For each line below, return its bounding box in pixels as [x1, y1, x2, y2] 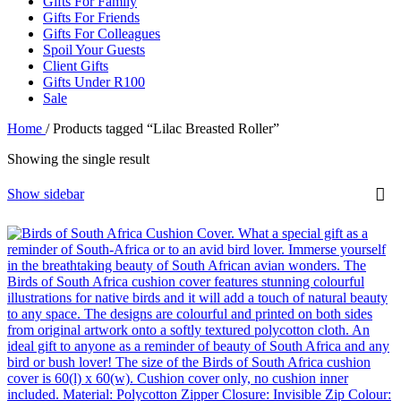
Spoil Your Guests [43, 41, 145, 57]
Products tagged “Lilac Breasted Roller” [53, 120, 279, 136]
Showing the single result [7, 150, 149, 166]
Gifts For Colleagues [43, 25, 160, 41]
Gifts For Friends [43, 9, 140, 25]
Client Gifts [43, 57, 108, 73]
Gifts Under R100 [43, 73, 145, 90]
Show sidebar [7, 185, 84, 201]
